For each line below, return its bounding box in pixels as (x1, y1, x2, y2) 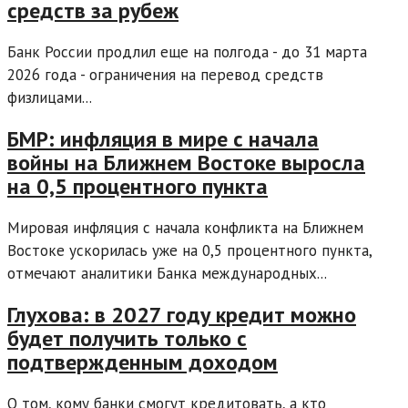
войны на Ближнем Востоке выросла (7, 148, 365, 178)
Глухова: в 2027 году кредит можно (7, 300, 356, 329)
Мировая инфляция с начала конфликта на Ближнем (7, 218, 363, 238)
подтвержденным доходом (7, 347, 278, 376)
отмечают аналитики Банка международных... (7, 263, 327, 283)
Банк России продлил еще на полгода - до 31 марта (7, 42, 367, 63)
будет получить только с (7, 323, 247, 352)
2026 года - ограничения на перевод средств (7, 65, 323, 86)
